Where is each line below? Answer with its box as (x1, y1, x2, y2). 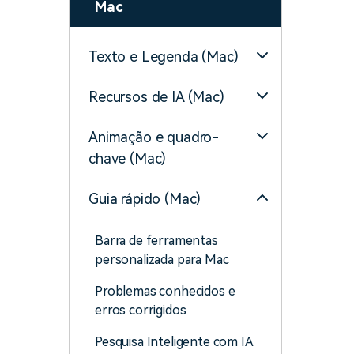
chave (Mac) (88, 150, 167, 167)
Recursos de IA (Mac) (88, 88, 224, 105)
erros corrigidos (95, 303, 186, 318)
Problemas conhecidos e (95, 284, 235, 299)
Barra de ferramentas (95, 233, 218, 248)
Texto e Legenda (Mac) (88, 48, 239, 65)
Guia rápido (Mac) (88, 190, 201, 207)
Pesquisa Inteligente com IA (95, 334, 253, 349)
